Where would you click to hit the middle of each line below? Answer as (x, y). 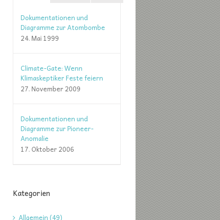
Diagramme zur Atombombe (63, 27)
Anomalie (35, 138)
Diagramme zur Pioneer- (57, 128)
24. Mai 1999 (40, 38)
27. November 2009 (51, 89)
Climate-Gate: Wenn (52, 68)
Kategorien (31, 193)
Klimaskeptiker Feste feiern (62, 78)
